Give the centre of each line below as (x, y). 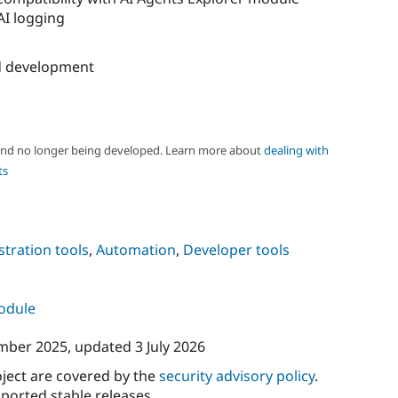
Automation (135, 249)
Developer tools (236, 249)
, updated (101, 347)
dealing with (296, 150)
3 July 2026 (170, 347)
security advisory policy (236, 376)
